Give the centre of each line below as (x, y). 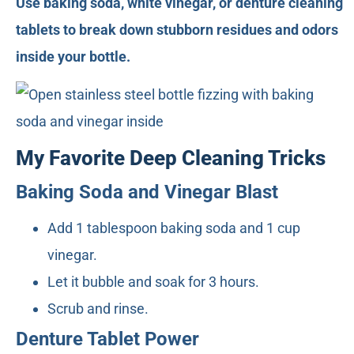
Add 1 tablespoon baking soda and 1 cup (174, 228)
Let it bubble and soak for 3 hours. (153, 281)
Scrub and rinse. (98, 308)
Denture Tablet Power (107, 339)
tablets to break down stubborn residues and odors (177, 29)
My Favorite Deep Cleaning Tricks (171, 158)
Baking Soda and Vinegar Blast (147, 192)
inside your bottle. (73, 56)
